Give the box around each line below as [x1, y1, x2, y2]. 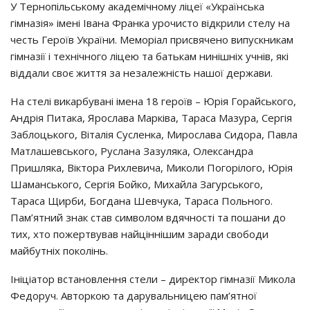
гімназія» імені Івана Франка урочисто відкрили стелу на [10, 16, 290, 30]
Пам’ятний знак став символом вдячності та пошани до [10, 210, 286, 224]
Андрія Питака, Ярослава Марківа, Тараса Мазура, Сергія [10, 111, 292, 125]
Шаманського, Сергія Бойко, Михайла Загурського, [10, 177, 263, 191]
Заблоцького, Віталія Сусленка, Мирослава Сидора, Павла [10, 127, 298, 141]
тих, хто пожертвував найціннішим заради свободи [10, 227, 268, 241]
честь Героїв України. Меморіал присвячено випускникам [10, 33, 293, 46]
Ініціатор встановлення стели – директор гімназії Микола [10, 272, 295, 286]
